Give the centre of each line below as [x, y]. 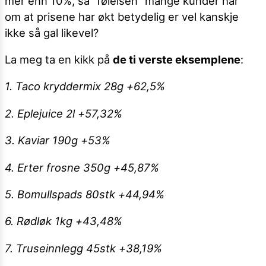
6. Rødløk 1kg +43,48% [64, 221]
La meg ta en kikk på [59, 59]
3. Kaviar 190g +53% [58, 140]
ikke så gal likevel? [52, 32]
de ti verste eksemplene [177, 59]
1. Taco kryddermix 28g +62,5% [85, 86]
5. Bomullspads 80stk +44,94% [85, 194]
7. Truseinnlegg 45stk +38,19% [83, 248]
